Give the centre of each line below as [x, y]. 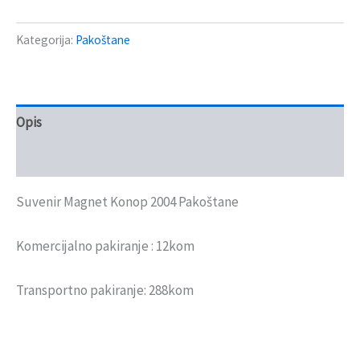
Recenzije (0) [53, 159]
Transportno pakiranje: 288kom [105, 290]
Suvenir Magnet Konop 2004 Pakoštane [127, 201]
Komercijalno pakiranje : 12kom [105, 245]
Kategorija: [46, 39]
